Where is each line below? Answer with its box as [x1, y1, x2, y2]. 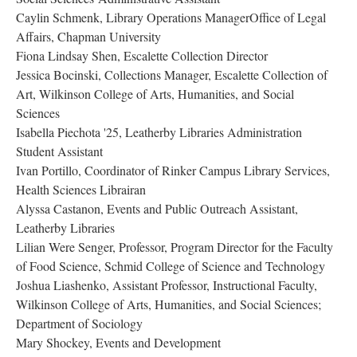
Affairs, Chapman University [16, 28, 161, 45]
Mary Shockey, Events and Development [16, 334, 221, 351]
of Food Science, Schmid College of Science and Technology [16, 257, 325, 274]
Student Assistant [16, 143, 107, 159]
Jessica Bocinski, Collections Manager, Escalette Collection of [16, 66, 328, 83]
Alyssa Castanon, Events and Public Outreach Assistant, [16, 200, 298, 217]
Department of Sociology [16, 315, 143, 331]
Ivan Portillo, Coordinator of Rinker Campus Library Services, [16, 162, 330, 178]
